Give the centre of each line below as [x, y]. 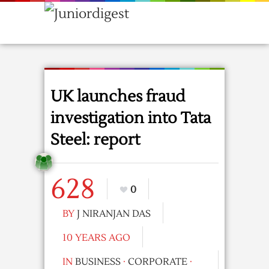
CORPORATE [158, 262]
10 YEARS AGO [96, 238]
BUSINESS [98, 262]
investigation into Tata [131, 118]
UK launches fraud [118, 97]
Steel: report [95, 140]
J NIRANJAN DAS [114, 214]
